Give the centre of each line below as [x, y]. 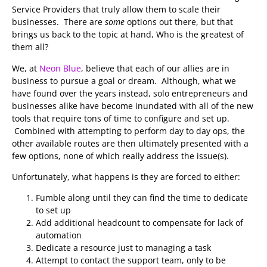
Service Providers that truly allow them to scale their [116, 10]
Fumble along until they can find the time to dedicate [142, 198]
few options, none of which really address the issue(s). [120, 156]
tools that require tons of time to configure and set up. [121, 118]
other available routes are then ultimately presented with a [130, 143]
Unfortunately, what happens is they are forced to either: [126, 176]
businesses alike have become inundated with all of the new [133, 105]
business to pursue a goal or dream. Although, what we [124, 80]
